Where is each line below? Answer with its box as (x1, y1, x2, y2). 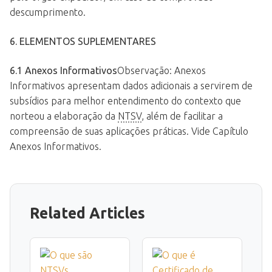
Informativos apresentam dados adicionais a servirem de (10, 80, 253, 91)
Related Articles (30, 204, 145, 222)
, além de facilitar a (141, 110, 223, 121)
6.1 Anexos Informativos (10, 64, 117, 76)
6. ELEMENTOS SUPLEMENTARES (10, 36, 156, 47)
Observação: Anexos (117, 64, 206, 76)
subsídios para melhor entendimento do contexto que (10, 95, 241, 106)
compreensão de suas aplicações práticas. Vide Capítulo (10, 125, 248, 137)
